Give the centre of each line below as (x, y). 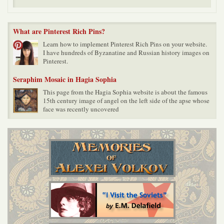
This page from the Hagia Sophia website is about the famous (125, 92)
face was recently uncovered (81, 109)
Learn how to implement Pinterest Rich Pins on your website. (126, 44)
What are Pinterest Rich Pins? (59, 31)
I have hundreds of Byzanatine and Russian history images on (126, 52)
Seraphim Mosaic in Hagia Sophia (65, 79)
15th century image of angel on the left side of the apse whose (126, 100)
